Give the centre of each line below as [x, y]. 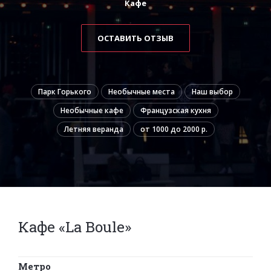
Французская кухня [175, 110]
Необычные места [142, 91]
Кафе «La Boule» [75, 226]
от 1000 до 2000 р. [174, 129]
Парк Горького [65, 91]
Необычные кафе [92, 110]
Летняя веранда [93, 129]
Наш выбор [212, 91]
